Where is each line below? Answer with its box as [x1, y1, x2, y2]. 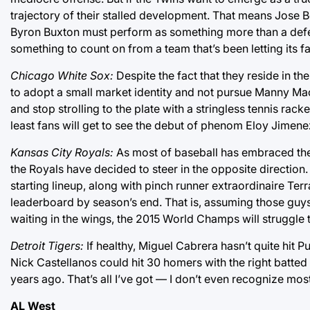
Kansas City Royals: [10, 145, 113, 160]
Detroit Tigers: [10, 239, 84, 253]
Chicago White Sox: [10, 69, 113, 83]
